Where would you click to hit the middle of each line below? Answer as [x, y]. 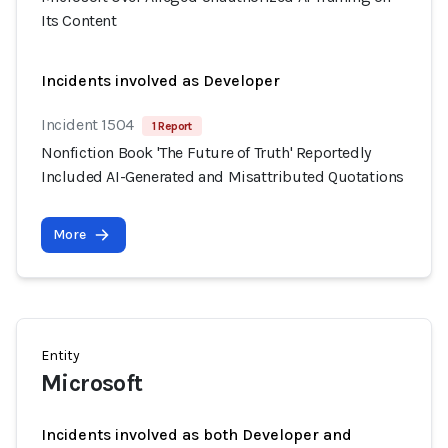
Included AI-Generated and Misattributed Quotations [223, 176]
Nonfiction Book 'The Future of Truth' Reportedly [206, 152]
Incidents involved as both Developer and [196, 434]
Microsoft [92, 383]
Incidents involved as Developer [160, 80]
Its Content [79, 20]
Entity [60, 355]
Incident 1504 [87, 124]
